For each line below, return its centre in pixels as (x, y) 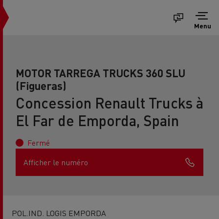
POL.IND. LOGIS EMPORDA (59, 213)
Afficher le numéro (56, 162)
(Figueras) (41, 86)
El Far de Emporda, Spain (97, 120)
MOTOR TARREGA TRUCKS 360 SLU (100, 73)
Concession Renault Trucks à (109, 103)
